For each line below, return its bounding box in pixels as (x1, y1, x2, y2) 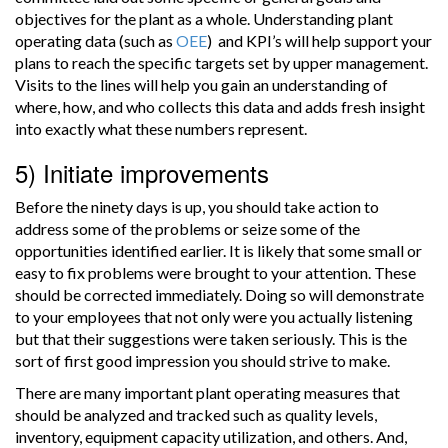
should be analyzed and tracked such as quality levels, (15, 405, 377, 425)
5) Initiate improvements (15, 155, 269, 191)
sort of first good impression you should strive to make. (15, 351, 390, 371)
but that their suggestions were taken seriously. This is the (15, 329, 407, 349)
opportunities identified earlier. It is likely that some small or (15, 241, 422, 261)
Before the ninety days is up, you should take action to (15, 197, 379, 217)
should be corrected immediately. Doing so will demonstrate (15, 285, 424, 305)
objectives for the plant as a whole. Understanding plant (15, 9, 393, 29)
